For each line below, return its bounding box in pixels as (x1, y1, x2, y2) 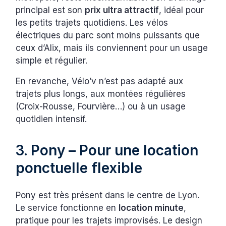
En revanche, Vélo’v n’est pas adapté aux (16, 76, 184, 87)
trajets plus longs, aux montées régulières (16, 89, 186, 99)
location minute (119, 203, 184, 213)
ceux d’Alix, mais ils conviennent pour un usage (16, 43, 208, 53)
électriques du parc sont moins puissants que (16, 30, 200, 41)
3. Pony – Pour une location (16, 142, 199, 159)
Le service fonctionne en (16, 203, 119, 213)
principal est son (16, 5, 85, 16)
